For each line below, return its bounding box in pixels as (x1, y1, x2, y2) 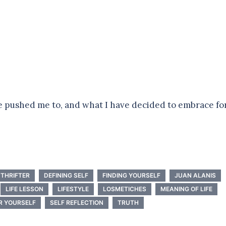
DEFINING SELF (44, 172, 88, 180)
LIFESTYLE (58, 185, 89, 193)
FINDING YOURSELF (102, 172, 160, 180)
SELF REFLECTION (50, 199, 103, 207)
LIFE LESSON (6, 185, 43, 193)
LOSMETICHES (103, 185, 146, 193)
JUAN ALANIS (175, 172, 216, 180)
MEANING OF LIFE (160, 185, 212, 193)
